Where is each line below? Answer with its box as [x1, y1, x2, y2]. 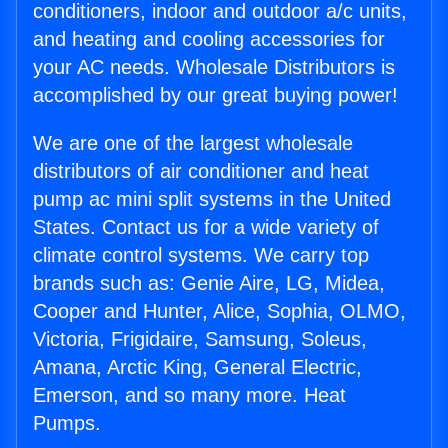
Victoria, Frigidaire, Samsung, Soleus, [33, 328, 367, 350]
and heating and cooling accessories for [33, 28, 385, 50]
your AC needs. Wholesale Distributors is [33, 56, 395, 78]
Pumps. [33, 412, 101, 434]
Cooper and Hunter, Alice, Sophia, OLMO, [33, 300, 406, 322]
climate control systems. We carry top [33, 244, 369, 266]
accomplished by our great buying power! [33, 84, 398, 106]
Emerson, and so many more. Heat [33, 384, 346, 406]
